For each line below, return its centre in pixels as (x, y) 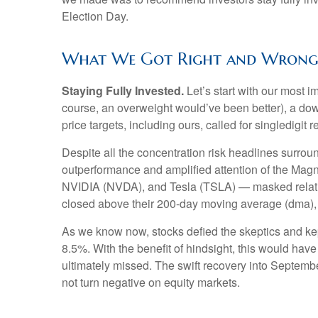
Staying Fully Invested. (123, 91)
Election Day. (95, 16)
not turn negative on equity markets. (151, 282)
